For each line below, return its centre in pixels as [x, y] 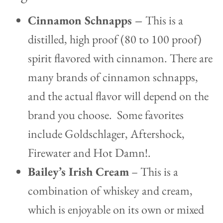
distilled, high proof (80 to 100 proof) [115, 39]
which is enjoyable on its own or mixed [116, 210]
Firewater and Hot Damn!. [89, 153]
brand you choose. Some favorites [106, 115]
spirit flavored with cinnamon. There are [120, 58]
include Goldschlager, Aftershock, [106, 134]
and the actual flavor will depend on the [118, 96]
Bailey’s [48, 172]
